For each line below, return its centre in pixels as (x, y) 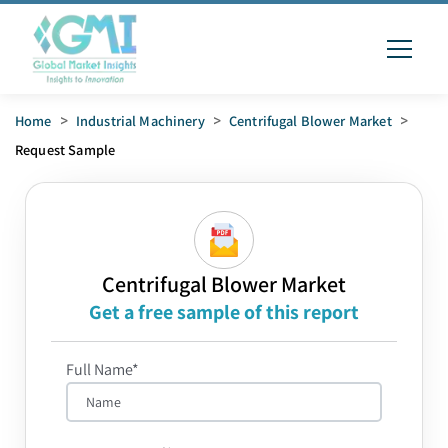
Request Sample (65, 149)
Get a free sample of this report (224, 312)
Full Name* (102, 369)
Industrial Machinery (140, 120)
